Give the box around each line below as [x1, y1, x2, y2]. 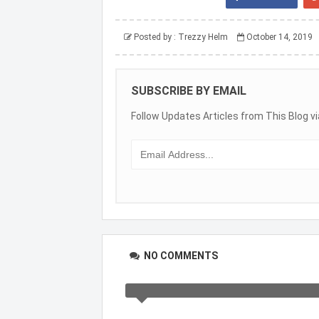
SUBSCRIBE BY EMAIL [131, 83, 246, 98]
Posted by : [132, 31, 178, 42]
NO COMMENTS [142, 249, 218, 261]
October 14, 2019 [246, 31, 313, 42]
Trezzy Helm [178, 31, 228, 42]
